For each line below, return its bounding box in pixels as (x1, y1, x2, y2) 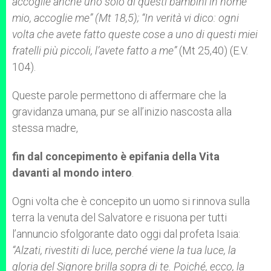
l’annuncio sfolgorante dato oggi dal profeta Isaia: (12, 227, 240, 240)
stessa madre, (12, 122, 78, 134)
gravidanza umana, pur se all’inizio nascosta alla (12, 105, 232, 118)
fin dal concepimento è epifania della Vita (12, 150, 220, 163)
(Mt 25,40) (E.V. (177, 44, 248, 57)
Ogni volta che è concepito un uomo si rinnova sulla (12, 195, 250, 207)
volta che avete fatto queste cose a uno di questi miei (12, 28, 258, 41)
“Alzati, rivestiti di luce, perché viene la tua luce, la (12, 244, 236, 256)
